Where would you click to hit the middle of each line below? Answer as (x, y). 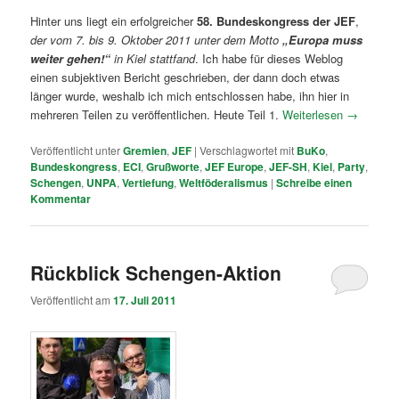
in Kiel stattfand (153, 59)
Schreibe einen (314, 183)
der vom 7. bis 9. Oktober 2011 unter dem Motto (157, 40)
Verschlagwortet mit (247, 151)
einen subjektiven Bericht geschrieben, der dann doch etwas (186, 77)
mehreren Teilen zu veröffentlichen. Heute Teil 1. (157, 115)
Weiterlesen (315, 115)
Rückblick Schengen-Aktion (156, 272)
